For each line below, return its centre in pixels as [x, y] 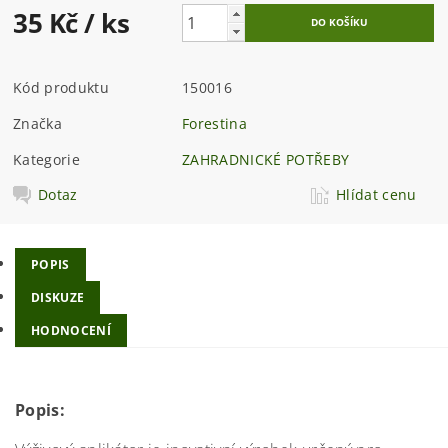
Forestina [214, 124]
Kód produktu [61, 88]
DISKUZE [58, 297]
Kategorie [46, 160]
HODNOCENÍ [71, 330]
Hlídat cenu [376, 195]
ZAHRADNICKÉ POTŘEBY [266, 160]
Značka [38, 124]
